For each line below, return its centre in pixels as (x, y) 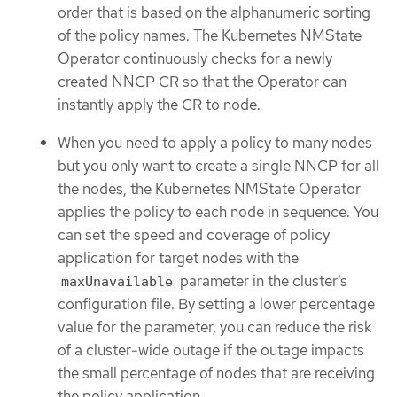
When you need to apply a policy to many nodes (215, 142)
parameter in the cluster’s (262, 280)
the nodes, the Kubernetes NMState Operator (209, 188)
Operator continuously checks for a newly (195, 59)
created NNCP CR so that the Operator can (202, 82)
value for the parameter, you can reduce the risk (214, 327)
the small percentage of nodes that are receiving (216, 373)
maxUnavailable (117, 281)
